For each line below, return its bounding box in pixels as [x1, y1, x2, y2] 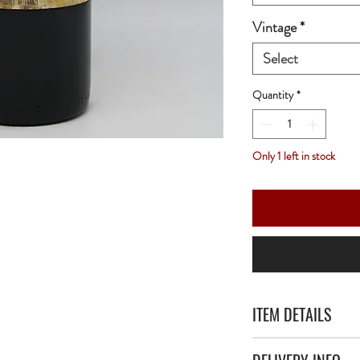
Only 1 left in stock [252, 148, 335, 164]
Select [263, 48, 298, 69]
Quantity [252, 87, 293, 103]
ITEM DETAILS [252, 302, 331, 326]
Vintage [252, 17, 297, 38]
